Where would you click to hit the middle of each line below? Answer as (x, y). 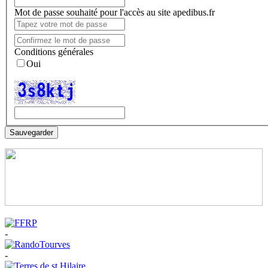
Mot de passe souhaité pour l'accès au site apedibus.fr (115, 13)
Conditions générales (54, 52)
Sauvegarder (31, 133)
